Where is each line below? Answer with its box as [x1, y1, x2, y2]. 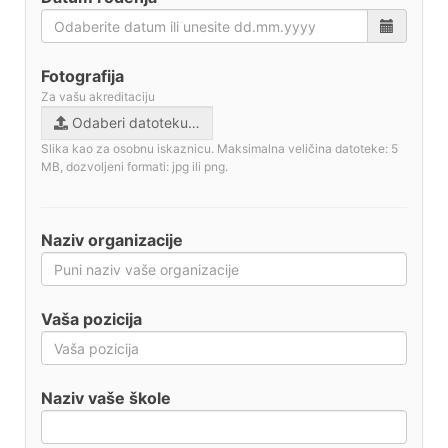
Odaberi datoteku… [72, 114, 200, 131]
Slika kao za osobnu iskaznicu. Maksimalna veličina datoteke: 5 [41, 141, 398, 156]
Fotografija [41, 66, 124, 86]
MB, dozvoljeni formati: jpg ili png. [41, 159, 228, 174]
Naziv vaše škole [41, 388, 171, 408]
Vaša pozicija [41, 309, 142, 329]
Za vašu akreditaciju [41, 89, 155, 104]
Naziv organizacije [41, 230, 183, 250]
